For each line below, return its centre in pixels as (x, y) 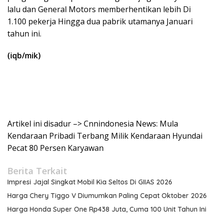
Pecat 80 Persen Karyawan (55, 148)
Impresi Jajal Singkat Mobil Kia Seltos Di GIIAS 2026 (90, 182)
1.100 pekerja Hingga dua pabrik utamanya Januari (100, 21)
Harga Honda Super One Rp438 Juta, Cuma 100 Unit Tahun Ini (107, 209)
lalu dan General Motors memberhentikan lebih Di (99, 9)
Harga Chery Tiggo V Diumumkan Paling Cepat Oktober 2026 (107, 196)
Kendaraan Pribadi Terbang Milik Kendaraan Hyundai (105, 136)
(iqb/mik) (24, 55)
